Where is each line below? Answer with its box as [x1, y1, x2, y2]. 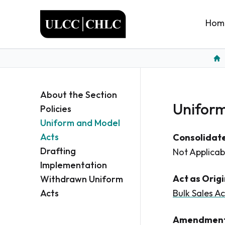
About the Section [40, 89, 117, 100]
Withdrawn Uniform [40, 173, 123, 185]
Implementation [40, 159, 107, 171]
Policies [40, 103, 71, 115]
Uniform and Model [40, 117, 120, 129]
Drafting [40, 145, 76, 157]
